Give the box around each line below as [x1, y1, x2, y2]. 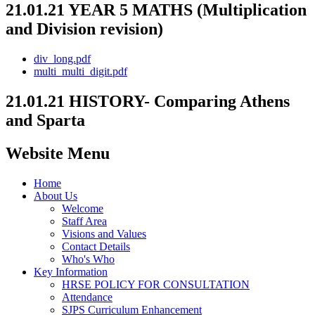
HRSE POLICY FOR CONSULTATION [62, 278, 250, 290]
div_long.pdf [34, 52, 91, 65]
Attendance [62, 290, 112, 303]
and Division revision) [6, 19, 163, 38]
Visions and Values [62, 227, 146, 240]
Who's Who [62, 252, 115, 265]
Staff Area [62, 214, 107, 227]
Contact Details [62, 240, 130, 252]
